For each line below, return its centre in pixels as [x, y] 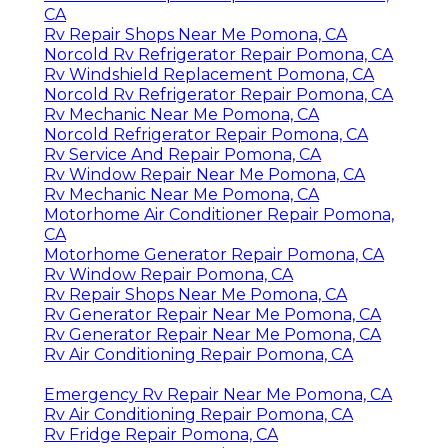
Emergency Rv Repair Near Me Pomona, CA [218, 395]
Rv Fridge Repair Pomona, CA [161, 435]
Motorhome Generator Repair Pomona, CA [214, 255]
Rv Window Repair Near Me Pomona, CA [204, 175]
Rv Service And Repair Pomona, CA [182, 155]
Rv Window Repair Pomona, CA [168, 275]
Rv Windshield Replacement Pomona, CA [209, 75]
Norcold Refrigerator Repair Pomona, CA [206, 135]
